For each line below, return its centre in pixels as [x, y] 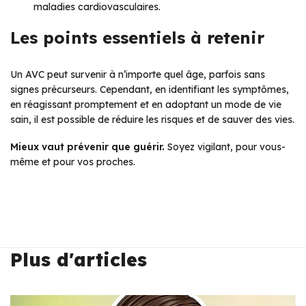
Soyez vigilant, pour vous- [225, 147]
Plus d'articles [79, 260]
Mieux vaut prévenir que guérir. [87, 147]
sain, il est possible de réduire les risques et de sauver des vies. [152, 120]
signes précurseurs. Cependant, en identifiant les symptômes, [150, 90]
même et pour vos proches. [73, 162]
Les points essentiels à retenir [137, 38]
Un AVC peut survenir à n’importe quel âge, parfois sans [138, 75]
